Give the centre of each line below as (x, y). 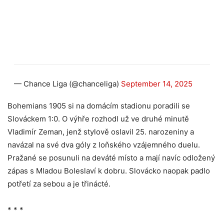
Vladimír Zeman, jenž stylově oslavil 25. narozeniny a (101, 132)
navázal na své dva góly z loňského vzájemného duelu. (104, 145)
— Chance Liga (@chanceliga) (67, 84)
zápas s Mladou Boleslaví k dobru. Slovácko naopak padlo (109, 171)
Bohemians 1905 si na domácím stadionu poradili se (99, 106)
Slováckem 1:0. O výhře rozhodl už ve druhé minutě (98, 119)
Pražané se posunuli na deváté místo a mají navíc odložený (111, 158)
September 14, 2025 (156, 84)
